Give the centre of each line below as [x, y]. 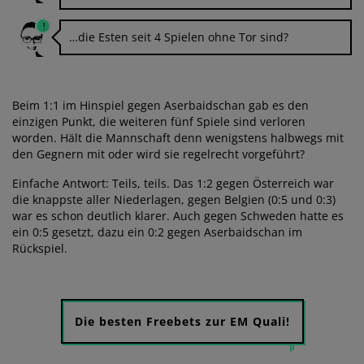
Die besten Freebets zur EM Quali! [182, 321]
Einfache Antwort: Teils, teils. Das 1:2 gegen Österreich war [173, 183]
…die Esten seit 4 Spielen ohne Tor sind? [179, 37]
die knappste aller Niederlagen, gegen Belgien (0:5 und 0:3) [174, 199]
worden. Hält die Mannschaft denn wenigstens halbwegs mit [178, 137]
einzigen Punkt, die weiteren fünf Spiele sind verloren [159, 121]
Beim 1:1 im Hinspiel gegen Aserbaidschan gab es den [160, 105]
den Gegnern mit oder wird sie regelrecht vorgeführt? [158, 154]
